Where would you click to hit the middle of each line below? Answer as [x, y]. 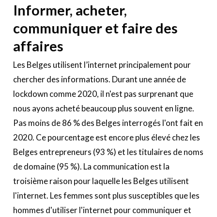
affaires [38, 46]
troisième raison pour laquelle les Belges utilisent [101, 181]
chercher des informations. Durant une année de [99, 79]
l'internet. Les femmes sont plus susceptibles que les [106, 195]
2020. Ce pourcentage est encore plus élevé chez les [106, 137]
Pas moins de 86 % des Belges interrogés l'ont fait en [108, 123]
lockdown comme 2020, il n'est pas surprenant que [103, 93]
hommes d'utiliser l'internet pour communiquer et [102, 210]
